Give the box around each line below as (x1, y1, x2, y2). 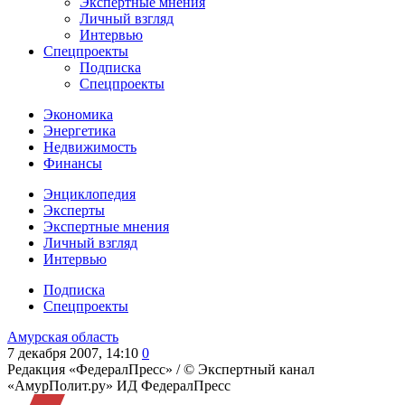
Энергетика (43, 123, 116, 138)
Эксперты (43, 202, 105, 218)
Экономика (43, 107, 113, 122)
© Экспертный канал (184, 362, 315, 377)
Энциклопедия (43, 186, 136, 202)
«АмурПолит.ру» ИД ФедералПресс (7, 378, 231, 393)
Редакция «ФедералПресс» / (7, 362, 184, 377)
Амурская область (7, 329, 118, 344)
